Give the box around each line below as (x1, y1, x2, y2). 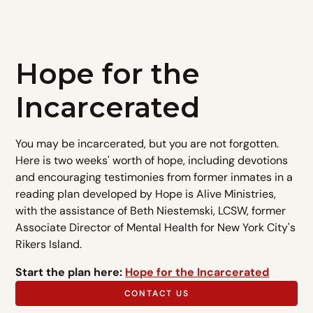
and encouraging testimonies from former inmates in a (15, 170, 293, 184)
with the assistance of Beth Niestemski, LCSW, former (15, 203, 286, 218)
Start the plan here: (15, 265, 126, 279)
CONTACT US (124, 288, 189, 299)
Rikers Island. (15, 237, 82, 252)
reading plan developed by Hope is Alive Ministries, (15, 187, 277, 201)
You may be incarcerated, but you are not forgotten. (15, 136, 279, 151)
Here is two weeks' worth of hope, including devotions (15, 153, 289, 168)
